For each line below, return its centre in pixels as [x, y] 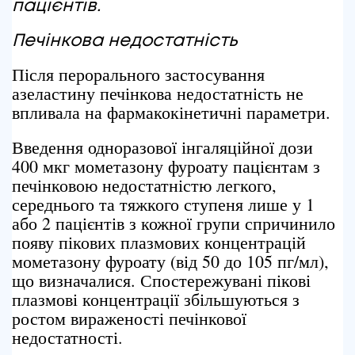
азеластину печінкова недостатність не [158, 93]
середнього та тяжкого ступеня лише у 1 [163, 204]
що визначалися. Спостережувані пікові [161, 280]
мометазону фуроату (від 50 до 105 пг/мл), [170, 261]
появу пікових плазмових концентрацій [159, 242]
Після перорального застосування [138, 74]
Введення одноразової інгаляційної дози [162, 147]
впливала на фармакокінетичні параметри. [171, 112]
